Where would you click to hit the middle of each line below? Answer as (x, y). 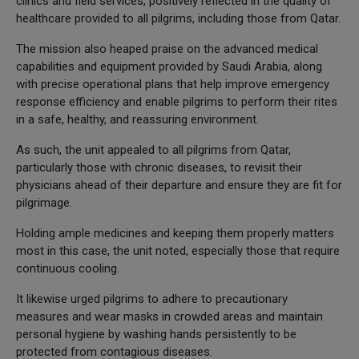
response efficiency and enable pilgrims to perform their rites (177, 101)
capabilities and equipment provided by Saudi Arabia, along (169, 66)
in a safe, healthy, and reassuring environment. (137, 119)
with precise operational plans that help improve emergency (173, 84)
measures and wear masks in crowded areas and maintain (169, 316)
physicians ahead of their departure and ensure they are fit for (179, 185)
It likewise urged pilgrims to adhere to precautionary (152, 298)
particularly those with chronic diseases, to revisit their (159, 167)
